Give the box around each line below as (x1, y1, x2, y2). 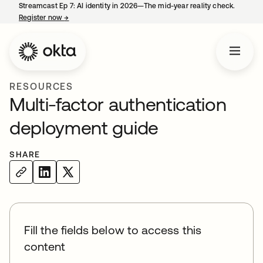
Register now (19, 14, 65, 22)
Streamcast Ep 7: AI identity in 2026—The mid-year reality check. (19, 2, 235, 10)
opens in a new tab (69, 14, 133, 22)
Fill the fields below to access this (24, 223, 201, 237)
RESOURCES (9, 81, 74, 92)
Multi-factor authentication (9, 93, 227, 115)
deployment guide (9, 117, 159, 139)
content (24, 240, 66, 253)
